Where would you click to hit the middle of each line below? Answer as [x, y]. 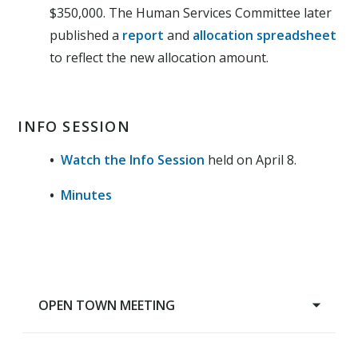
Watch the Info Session [133, 160]
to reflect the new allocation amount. [161, 58]
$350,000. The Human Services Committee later [191, 13]
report [143, 36]
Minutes [87, 195]
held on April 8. [251, 160]
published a [86, 36]
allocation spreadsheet [265, 36]
